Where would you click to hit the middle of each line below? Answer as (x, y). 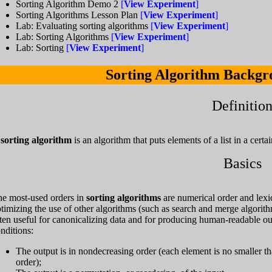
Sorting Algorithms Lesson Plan (78, 15)
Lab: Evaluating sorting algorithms (83, 26)
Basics (242, 163)
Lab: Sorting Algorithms (63, 37)
